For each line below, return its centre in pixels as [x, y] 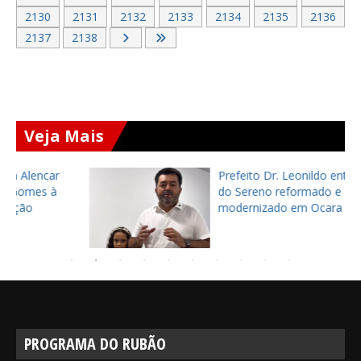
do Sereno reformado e [215, 191]
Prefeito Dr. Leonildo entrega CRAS [245, 175]
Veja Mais [64, 136]
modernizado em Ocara [215, 207]
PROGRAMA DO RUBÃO [95, 344]
